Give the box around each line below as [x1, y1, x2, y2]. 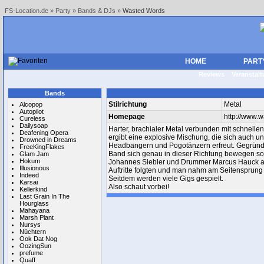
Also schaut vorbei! [108, 183, 169, 191]
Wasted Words [123, 7, 165, 14]
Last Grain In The [19, 193, 70, 200]
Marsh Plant [19, 214, 54, 221]
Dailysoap [19, 122, 48, 129]
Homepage [108, 113, 145, 121]
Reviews [194, 71, 228, 78]
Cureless [19, 115, 45, 122]
